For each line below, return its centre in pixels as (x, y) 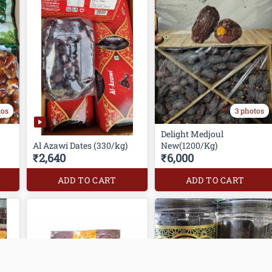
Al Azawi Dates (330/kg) (80, 146)
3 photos (250, 111)
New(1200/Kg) (189, 146)
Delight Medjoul (192, 134)
